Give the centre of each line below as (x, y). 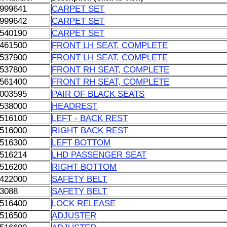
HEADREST (75, 106)
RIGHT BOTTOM (84, 167)
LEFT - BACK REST (90, 118)
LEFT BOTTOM (81, 143)
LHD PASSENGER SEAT (99, 155)
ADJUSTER (74, 216)
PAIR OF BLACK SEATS (98, 94)
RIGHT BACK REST (90, 130)
